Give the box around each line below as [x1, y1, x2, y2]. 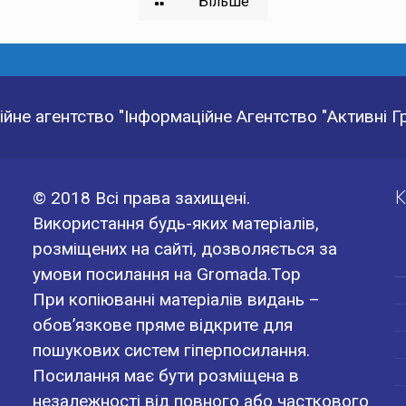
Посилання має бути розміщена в [32, 365, 299, 386]
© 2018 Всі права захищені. [32, 188, 250, 208]
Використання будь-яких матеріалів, [32, 213, 319, 234]
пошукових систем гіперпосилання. [32, 340, 310, 361]
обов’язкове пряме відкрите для [32, 314, 293, 335]
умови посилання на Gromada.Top [32, 264, 301, 285]
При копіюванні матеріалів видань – [32, 289, 320, 310]
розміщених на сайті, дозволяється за [32, 238, 337, 259]
